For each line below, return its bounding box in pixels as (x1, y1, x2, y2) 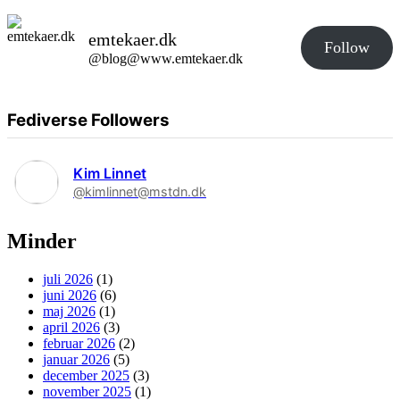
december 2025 (43, 367, 129, 383)
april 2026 (43, 319, 100, 335)
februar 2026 (43, 335, 115, 351)
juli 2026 (43, 271, 93, 287)
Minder (7, 229, 77, 253)
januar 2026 (43, 351, 110, 367)
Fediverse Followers (7, 109, 170, 130)
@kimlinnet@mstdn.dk (73, 183, 206, 199)
